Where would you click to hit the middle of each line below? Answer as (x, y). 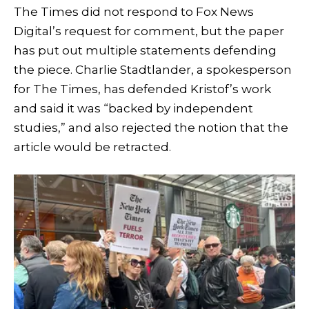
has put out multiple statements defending (145, 51)
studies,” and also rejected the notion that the (151, 128)
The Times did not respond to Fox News (134, 12)
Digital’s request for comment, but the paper (149, 31)
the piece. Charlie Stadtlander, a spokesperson (153, 70)
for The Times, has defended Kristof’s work (142, 89)
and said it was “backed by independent (133, 109)
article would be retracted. (92, 147)
